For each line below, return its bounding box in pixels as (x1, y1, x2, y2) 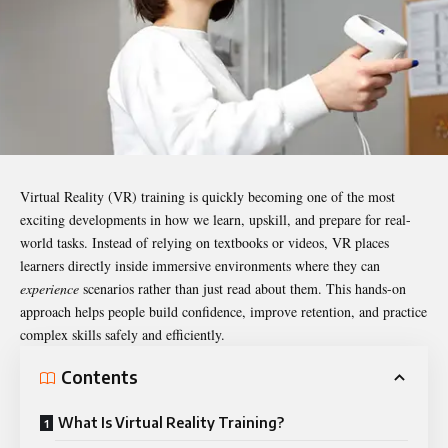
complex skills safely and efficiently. (20, 324, 225, 344)
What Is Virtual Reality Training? (58, 413, 284, 431)
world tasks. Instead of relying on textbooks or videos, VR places (20, 232, 389, 252)
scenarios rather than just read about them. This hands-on (79, 278, 406, 298)
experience (20, 278, 79, 298)
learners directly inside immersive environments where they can (20, 255, 380, 275)
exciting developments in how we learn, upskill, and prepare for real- (20, 209, 411, 229)
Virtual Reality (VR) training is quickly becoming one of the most (20, 186, 395, 206)
